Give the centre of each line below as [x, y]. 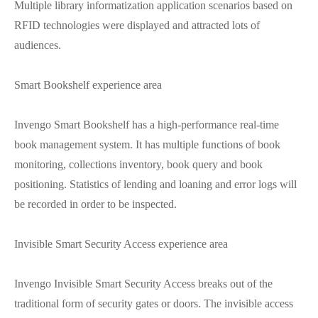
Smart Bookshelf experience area [88, 84]
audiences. [38, 45]
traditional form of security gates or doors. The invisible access [154, 303]
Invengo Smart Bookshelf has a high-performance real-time [147, 124]
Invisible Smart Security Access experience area [121, 243]
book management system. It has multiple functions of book [147, 144]
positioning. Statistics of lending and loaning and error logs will [155, 184]
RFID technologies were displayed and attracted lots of [137, 25]
